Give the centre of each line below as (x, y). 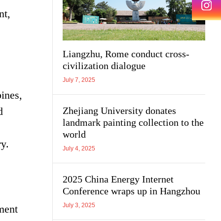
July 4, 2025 (79, 148)
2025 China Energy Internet (118, 179)
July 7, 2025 (79, 80)
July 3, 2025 (79, 205)
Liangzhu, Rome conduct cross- (126, 54)
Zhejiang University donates (119, 110)
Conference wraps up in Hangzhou (131, 191)
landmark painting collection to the (133, 122)
